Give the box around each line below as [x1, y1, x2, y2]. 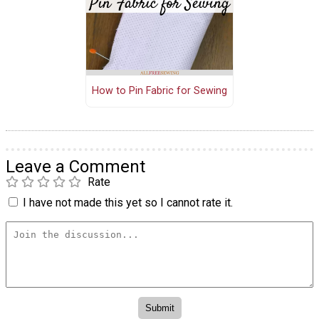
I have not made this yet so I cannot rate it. [23, 195, 233, 209]
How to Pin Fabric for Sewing [91, 85, 227, 98]
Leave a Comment [6, 156, 145, 177]
